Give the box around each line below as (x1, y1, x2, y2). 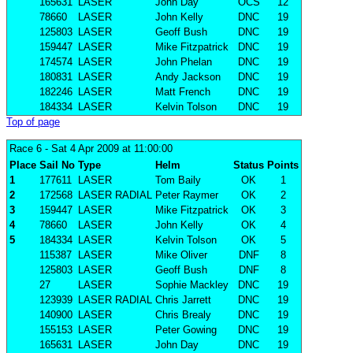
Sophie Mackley (155, 279, 229, 292)
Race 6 (9, 143, 42, 155)
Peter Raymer (155, 189, 218, 202)
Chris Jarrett (155, 294, 211, 307)
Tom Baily (155, 174, 201, 187)
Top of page (6, 116, 60, 128)
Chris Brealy (155, 309, 211, 321)
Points (267, 159, 299, 172)
